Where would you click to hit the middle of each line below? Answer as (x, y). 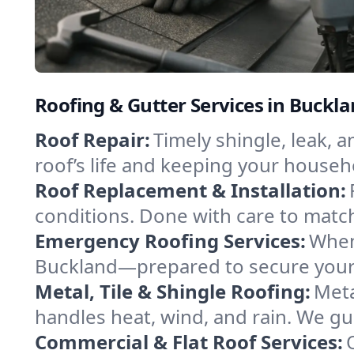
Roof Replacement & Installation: (190, 190)
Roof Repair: (92, 139)
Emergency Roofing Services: (170, 241)
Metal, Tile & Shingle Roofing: (173, 291)
